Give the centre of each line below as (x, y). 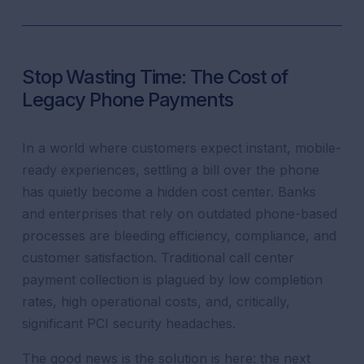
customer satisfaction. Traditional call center (158, 258)
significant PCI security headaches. (129, 323)
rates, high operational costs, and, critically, (156, 301)
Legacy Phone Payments (128, 100)
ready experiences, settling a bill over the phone (171, 170)
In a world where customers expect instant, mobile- (182, 148)
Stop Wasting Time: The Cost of (155, 77)
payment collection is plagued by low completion (173, 279)
